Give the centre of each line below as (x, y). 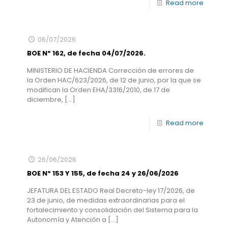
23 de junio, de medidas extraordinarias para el (106, 200)
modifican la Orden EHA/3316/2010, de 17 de (98, 90)
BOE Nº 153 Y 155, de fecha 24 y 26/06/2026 (103, 173)
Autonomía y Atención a (67, 220)
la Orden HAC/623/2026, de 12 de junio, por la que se (114, 80)
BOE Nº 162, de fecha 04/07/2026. (86, 53)
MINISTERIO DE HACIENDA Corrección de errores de (110, 70)
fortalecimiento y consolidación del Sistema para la (112, 210)
